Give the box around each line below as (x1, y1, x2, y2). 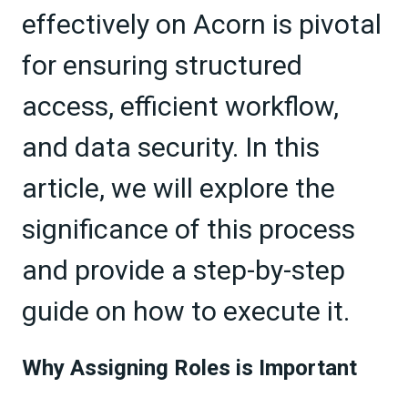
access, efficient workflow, (22, 89, 339, 122)
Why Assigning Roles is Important (22, 355, 357, 382)
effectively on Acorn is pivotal (22, 7, 382, 40)
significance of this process (22, 212, 355, 245)
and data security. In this (22, 130, 320, 163)
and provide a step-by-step (22, 253, 345, 286)
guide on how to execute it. (22, 294, 350, 327)
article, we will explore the (22, 171, 335, 204)
